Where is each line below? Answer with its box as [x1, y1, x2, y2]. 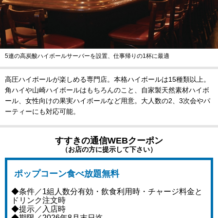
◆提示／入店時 [11, 204, 66, 213]
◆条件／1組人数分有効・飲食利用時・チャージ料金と [11, 187, 202, 196]
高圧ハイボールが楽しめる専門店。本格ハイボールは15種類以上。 [5, 75, 210, 83]
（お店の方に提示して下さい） [61, 145, 157, 153]
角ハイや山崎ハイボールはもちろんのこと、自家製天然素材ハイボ [5, 86, 209, 94]
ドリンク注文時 [11, 196, 66, 204]
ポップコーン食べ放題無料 [14, 168, 119, 179]
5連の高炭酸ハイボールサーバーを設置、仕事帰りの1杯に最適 [5, 52, 169, 59]
